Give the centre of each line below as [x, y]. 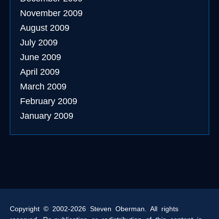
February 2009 [49, 101]
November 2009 [51, 13]
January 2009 [47, 116]
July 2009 [39, 43]
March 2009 [43, 87]
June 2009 [41, 57]
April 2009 [40, 72]
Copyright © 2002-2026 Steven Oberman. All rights [94, 209]
